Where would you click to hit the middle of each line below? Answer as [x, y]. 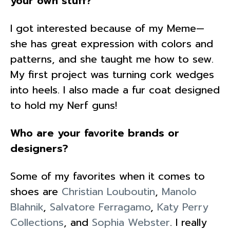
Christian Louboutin [108, 191]
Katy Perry [183, 207]
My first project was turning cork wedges [112, 74]
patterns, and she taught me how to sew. [112, 59]
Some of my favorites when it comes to [108, 176]
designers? [39, 148]
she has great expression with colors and [112, 43]
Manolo [179, 191]
